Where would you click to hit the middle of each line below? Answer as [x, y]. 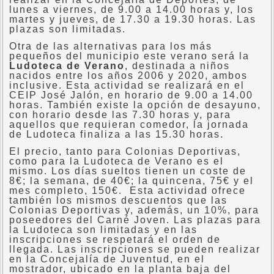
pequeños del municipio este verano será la [129, 56]
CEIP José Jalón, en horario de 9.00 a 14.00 [131, 95]
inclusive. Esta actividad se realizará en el [127, 85]
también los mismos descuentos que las [118, 200]
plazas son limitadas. [68, 29]
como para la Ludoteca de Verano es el [117, 161]
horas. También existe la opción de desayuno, [135, 105]
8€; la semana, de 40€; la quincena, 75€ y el [131, 181]
